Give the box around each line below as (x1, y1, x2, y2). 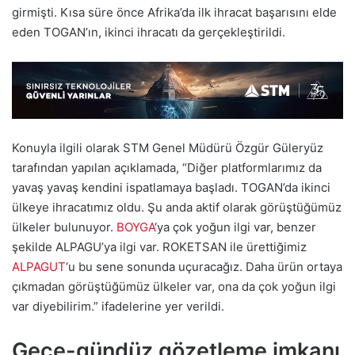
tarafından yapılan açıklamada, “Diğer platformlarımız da (12, 159, 322, 175)
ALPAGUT (12, 258, 66, 274)
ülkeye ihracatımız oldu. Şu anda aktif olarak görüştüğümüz (12, 199, 342, 215)
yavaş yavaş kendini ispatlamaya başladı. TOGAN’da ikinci (12, 179, 330, 195)
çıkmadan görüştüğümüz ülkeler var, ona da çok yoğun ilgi (12, 278, 336, 294)
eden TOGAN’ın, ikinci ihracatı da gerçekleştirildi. (12, 25, 285, 40)
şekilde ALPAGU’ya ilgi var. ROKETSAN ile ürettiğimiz (12, 239, 307, 254)
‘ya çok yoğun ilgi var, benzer (155, 219, 316, 235)
